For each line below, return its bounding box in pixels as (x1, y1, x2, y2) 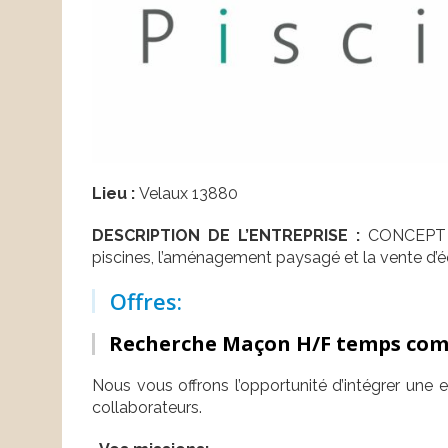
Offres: (110, 286, 182, 317)
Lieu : (92, 184, 139, 204)
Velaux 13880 (139, 184, 238, 204)
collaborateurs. (92, 398, 202, 418)
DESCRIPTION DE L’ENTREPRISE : (92, 226, 360, 246)
